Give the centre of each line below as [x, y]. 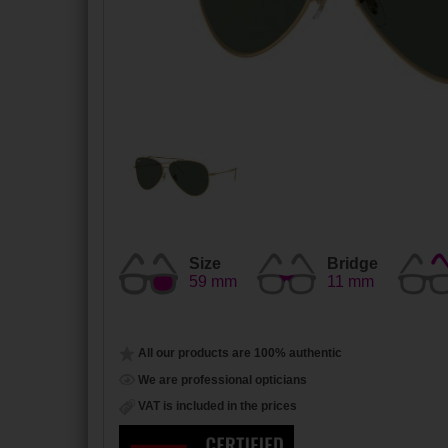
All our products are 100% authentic [238, 352]
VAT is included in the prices [216, 406]
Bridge [352, 263]
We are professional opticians [221, 379]
